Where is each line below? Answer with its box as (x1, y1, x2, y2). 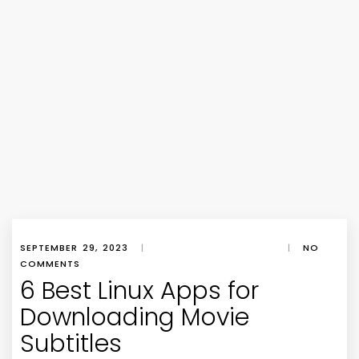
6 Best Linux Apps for (20, 274, 259, 308)
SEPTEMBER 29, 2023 (20, 241, 128, 254)
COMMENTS (20, 257, 80, 270)
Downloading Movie (20, 301, 249, 334)
